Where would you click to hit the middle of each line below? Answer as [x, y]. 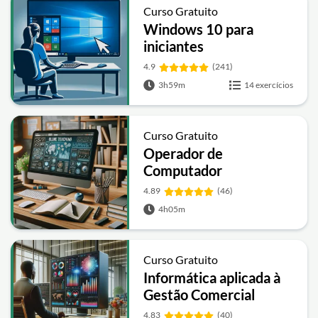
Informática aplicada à [212, 278]
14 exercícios [269, 85]
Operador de [183, 153]
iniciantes [174, 46]
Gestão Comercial [199, 295]
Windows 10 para [199, 29]
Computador [183, 170]
